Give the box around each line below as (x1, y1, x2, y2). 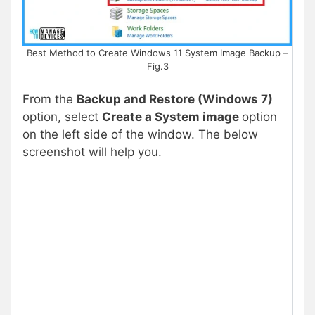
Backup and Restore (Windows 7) (77, 92, 273, 107)
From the (22, 92, 77, 107)
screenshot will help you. (22, 145, 162, 160)
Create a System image (102, 110, 242, 124)
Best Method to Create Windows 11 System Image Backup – (27, 46, 288, 58)
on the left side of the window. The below (22, 127, 258, 142)
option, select (22, 110, 102, 124)
